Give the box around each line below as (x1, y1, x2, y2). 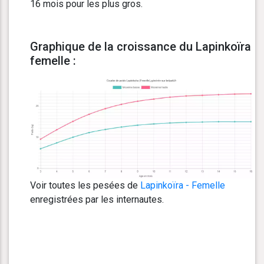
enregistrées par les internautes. (30, 193, 164, 205)
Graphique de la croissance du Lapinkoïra (30, 39, 251, 54)
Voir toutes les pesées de (30, 179, 140, 191)
